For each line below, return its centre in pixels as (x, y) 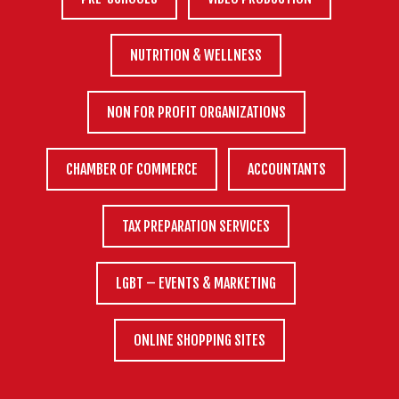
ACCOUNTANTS (287, 169)
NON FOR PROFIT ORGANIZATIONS (196, 112)
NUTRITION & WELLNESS (196, 55)
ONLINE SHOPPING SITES (199, 340)
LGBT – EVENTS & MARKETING (196, 283)
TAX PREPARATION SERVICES (196, 226)
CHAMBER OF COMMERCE (132, 169)
